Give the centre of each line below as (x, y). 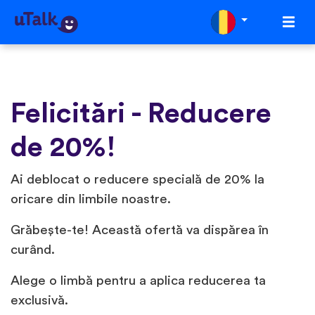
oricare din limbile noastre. (91, 200)
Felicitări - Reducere (141, 114)
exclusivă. (39, 301)
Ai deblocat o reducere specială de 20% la (137, 180)
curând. (33, 250)
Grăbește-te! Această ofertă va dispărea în (140, 231)
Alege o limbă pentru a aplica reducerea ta (138, 281)
